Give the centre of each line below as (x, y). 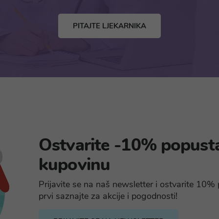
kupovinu (74, 164)
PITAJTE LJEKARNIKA (109, 26)
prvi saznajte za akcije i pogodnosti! (108, 196)
